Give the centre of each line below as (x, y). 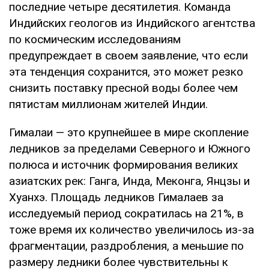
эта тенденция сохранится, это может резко (126, 71)
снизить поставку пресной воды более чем (123, 88)
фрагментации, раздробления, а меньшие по (126, 246)
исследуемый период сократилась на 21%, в (126, 213)
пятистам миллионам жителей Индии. (108, 104)
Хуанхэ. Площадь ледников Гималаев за (116, 197)
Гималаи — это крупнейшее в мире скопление (129, 132)
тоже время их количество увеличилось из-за (131, 229)
